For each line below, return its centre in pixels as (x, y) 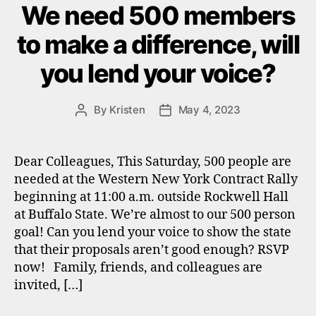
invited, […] (48, 285)
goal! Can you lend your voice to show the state (153, 232)
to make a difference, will (158, 44)
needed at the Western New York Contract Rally (156, 180)
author (97, 126)
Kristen (127, 110)
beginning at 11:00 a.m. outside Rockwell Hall (151, 197)
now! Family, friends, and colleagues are (138, 268)
